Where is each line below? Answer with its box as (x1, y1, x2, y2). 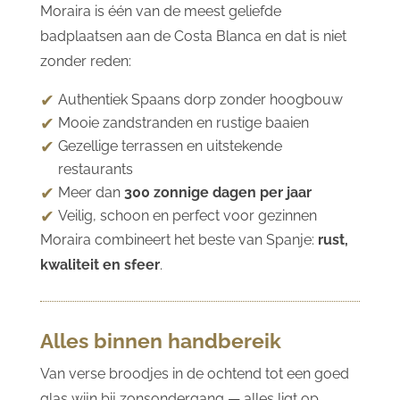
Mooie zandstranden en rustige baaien (57, 113, 309, 131)
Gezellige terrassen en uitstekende (57, 137, 282, 154)
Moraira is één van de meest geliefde (39, 2, 281, 20)
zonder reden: (39, 52, 131, 70)
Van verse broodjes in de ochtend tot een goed (39, 364, 349, 382)
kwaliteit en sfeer (39, 255, 160, 273)
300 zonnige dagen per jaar (123, 183, 312, 201)
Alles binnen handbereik (39, 328, 281, 353)
